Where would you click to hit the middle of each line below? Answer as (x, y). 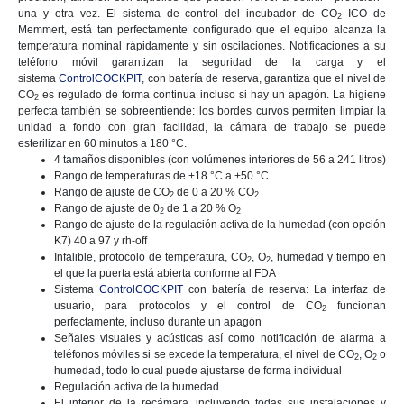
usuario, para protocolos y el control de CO (188, 305)
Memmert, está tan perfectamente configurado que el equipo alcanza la (202, 29)
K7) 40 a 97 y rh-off (101, 240)
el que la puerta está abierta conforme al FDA (165, 273)
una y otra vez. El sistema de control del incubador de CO (178, 13)
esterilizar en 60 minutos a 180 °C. (102, 143)
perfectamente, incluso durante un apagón (158, 321)
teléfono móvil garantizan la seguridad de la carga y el (202, 62)
